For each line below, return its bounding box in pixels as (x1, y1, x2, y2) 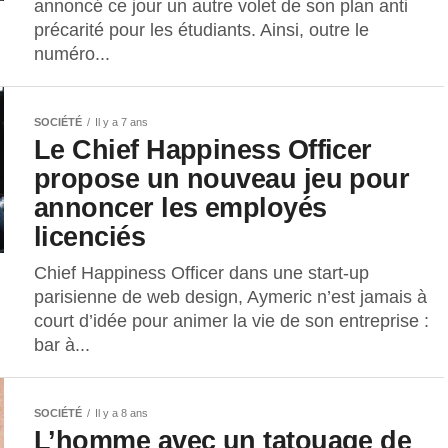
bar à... (34, 335, 90, 356)
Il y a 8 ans (95, 407, 148, 420)
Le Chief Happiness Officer (34, 134, 372, 166)
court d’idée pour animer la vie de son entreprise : (34, 311, 429, 332)
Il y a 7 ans (95, 116, 148, 129)
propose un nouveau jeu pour (34, 163, 410, 195)
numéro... (34, 44, 110, 65)
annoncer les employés (34, 192, 327, 224)
